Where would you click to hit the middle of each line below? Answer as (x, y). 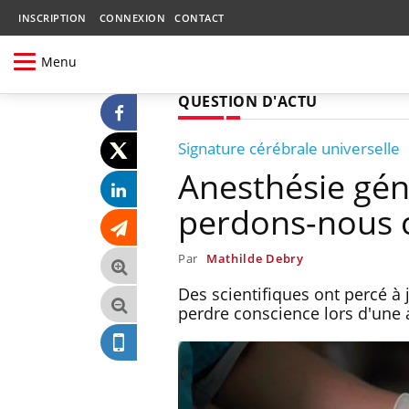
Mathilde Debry (255, 258)
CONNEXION (132, 18)
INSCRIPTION (52, 18)
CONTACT (199, 18)
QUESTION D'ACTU (248, 101)
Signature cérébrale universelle (289, 148)
